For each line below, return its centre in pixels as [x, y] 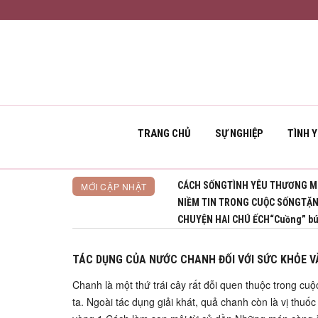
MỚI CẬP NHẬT [114, 186]
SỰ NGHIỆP [239, 133]
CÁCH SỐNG [203, 185]
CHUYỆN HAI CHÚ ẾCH [224, 219]
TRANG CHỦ [164, 133]
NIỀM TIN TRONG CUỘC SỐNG [240, 202]
